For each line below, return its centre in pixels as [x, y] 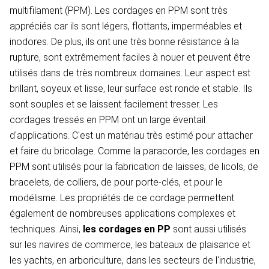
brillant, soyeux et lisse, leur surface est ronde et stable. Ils [131, 89]
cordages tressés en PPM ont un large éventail [107, 120]
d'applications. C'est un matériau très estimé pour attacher [131, 136]
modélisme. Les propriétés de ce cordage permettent [122, 198]
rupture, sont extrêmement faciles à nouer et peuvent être [130, 58]
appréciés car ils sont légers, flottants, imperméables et [126, 26]
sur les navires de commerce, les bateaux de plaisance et [130, 245]
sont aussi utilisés [210, 229]
